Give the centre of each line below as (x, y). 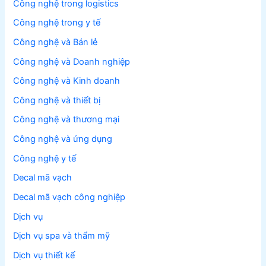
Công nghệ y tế (45, 158)
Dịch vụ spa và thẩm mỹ (62, 236)
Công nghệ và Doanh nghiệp (72, 61)
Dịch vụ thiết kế (44, 255)
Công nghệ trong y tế (57, 23)
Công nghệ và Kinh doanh (67, 81)
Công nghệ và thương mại (66, 120)
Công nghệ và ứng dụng (63, 139)
